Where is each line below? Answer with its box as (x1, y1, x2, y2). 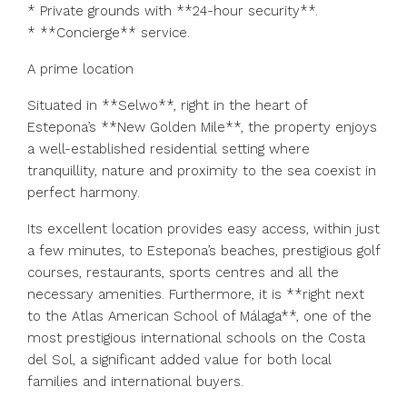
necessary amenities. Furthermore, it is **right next (27, 286, 364, 303)
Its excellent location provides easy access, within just (27, 221, 380, 237)
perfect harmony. (27, 184, 140, 201)
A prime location (27, 61, 134, 77)
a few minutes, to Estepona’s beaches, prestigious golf (27, 243, 380, 259)
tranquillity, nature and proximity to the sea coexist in (27, 163, 376, 179)
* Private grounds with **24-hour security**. (27, 3, 318, 19)
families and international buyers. (27, 373, 243, 390)
